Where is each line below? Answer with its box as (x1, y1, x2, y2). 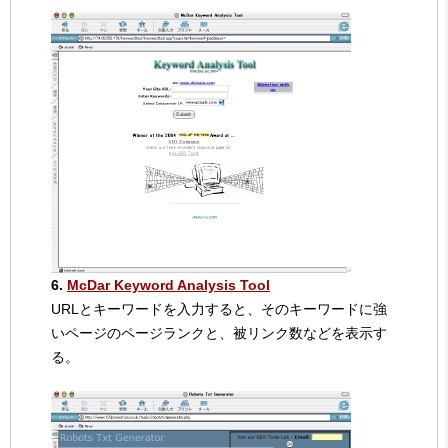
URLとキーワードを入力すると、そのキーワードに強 (51, 300, 387, 317)
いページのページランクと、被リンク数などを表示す (51, 324, 387, 341)
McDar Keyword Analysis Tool (67, 276, 270, 293)
